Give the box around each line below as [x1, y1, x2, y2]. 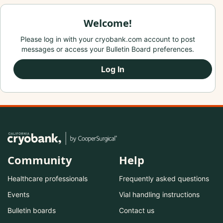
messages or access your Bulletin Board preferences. [21, 45, 194, 54]
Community [7, 152, 72, 168]
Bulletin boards [7, 206, 56, 215]
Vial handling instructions [119, 190, 200, 199]
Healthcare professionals [7, 174, 88, 183]
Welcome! [84, 16, 132, 30]
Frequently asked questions [119, 174, 209, 183]
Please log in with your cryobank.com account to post [20, 35, 195, 44]
